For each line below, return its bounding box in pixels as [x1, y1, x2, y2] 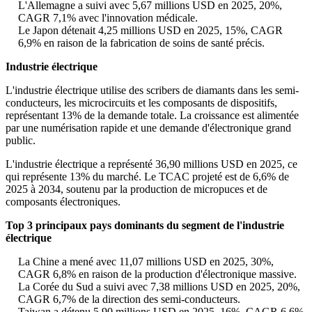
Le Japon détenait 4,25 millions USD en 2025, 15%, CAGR [18, 24, 283, 37]
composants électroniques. [6, 196, 120, 208]
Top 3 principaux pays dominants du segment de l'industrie [6, 219, 284, 232]
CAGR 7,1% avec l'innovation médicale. [18, 12, 198, 24]
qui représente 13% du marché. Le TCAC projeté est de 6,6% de [6, 171, 289, 183]
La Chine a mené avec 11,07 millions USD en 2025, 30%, [18, 256, 274, 268]
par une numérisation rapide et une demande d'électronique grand [6, 122, 291, 134]
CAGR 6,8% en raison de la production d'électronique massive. [18, 268, 297, 281]
